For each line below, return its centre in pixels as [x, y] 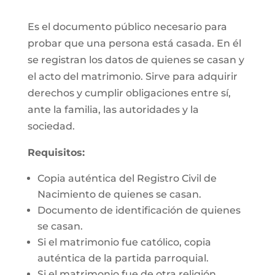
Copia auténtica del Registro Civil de [127, 178]
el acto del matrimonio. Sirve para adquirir [132, 76]
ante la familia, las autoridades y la [113, 110]
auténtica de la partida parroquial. [123, 258]
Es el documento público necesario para [127, 27]
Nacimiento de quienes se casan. [119, 194]
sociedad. [51, 126]
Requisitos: [56, 153]
